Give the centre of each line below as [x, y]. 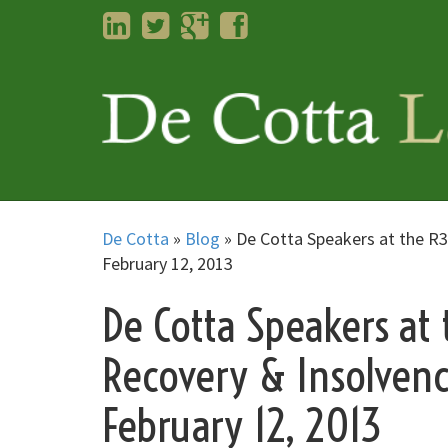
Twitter [196, 21]
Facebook [282, 21]
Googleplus [249, 21]
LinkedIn [161, 21]
